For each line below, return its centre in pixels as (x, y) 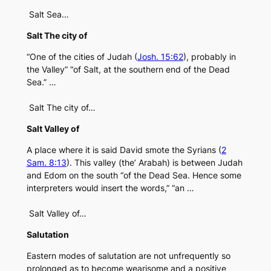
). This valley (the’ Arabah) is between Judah (154, 163)
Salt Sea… (47, 15)
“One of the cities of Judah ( (82, 57)
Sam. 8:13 (46, 163)
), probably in (209, 57)
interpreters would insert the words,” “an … (110, 188)
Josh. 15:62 (160, 57)
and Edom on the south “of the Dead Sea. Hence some (134, 175)
